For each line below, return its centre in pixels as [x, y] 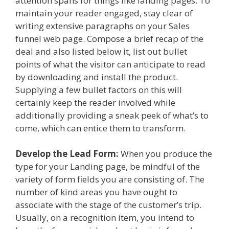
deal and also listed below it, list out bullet [101, 51]
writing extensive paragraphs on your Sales [102, 26]
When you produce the [165, 154]
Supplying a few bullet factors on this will [99, 89]
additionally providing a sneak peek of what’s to [112, 115]
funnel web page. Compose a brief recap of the [109, 38]
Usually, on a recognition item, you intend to [105, 218]
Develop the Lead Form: [67, 154]
